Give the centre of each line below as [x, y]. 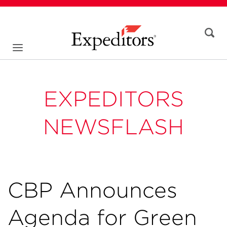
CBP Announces [92, 190]
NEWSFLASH [113, 127]
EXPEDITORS [113, 99]
